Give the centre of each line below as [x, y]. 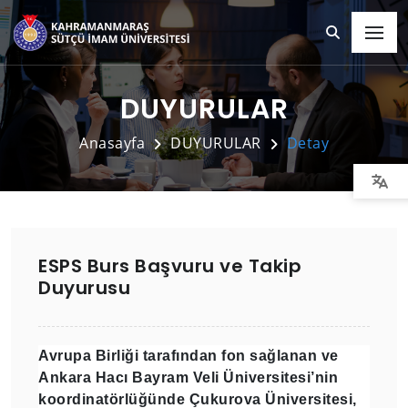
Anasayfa [112, 143]
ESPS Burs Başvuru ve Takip [170, 265]
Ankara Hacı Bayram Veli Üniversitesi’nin [188, 377]
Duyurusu [84, 287]
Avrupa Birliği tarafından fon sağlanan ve [189, 355]
